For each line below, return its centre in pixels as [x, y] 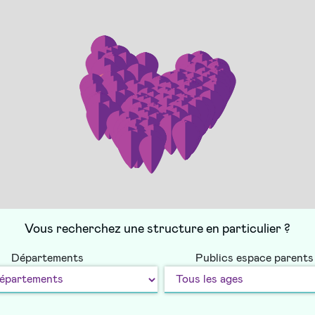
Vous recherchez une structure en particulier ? [157, 229]
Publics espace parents [254, 258]
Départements [47, 258]
